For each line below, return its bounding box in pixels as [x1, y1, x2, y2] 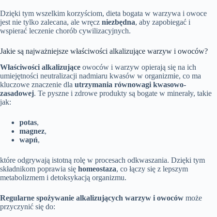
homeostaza [78, 164, 116, 173]
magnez [19, 126, 45, 135]
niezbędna [102, 18, 135, 27]
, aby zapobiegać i [135, 18, 190, 27]
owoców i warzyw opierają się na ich [80, 62, 196, 71]
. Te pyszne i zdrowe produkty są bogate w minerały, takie [34, 89, 212, 97]
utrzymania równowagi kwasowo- [75, 80, 186, 89]
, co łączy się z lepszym [116, 164, 188, 173]
